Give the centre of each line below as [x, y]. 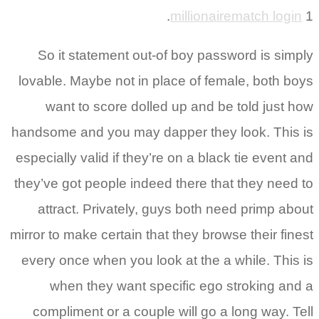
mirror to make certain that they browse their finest [162, 235]
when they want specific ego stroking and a [182, 286]
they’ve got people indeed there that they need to [164, 184]
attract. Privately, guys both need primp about [176, 209]
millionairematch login [236, 16]
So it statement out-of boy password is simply [176, 56]
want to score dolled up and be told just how [179, 107]
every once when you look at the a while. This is [167, 261]
